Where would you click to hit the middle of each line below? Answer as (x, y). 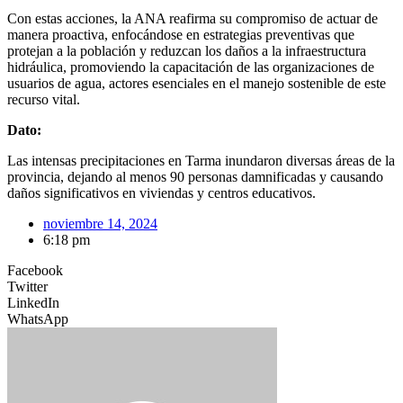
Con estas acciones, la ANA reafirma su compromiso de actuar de (193, 18)
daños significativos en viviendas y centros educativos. (161, 193)
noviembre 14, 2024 (100, 223)
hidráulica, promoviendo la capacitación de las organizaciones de (191, 67)
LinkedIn (33, 302)
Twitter (27, 286)
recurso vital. (44, 99)
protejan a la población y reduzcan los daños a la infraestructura (187, 50)
